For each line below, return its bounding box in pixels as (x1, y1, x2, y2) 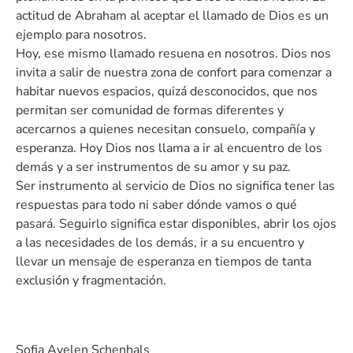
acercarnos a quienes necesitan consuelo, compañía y (16, 121, 315, 139)
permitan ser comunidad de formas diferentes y (16, 102, 284, 120)
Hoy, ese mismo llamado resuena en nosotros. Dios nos (16, 45, 331, 63)
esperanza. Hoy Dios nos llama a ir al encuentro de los (16, 139, 322, 158)
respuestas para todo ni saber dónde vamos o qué (16, 196, 297, 214)
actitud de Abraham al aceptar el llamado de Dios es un (16, 7, 329, 25)
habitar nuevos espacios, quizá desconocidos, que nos (16, 83, 318, 101)
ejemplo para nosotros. (16, 26, 147, 44)
